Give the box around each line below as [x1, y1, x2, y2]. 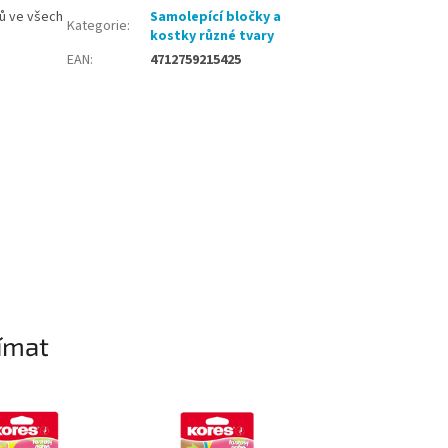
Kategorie [67, 16, 128, 37]
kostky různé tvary [150, 26, 275, 47]
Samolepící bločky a [150, 7, 282, 28]
